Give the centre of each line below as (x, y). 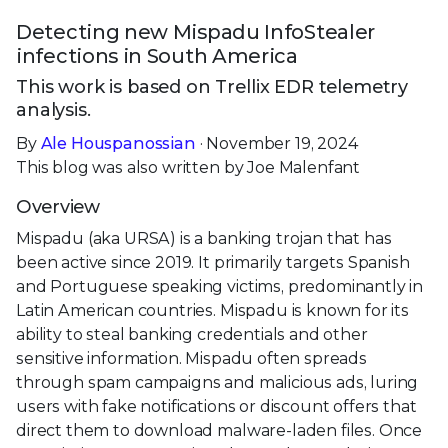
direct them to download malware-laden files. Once (219, 430)
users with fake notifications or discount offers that (216, 406)
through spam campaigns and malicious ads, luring (217, 382)
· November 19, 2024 (276, 143)
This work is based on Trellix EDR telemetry (212, 86)
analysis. (53, 109)
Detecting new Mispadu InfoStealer (196, 31)
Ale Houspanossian (118, 143)
